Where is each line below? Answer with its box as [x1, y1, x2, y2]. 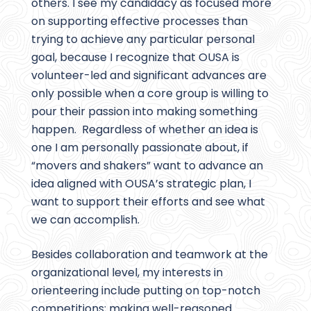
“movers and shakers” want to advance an [31, 158, 263, 174]
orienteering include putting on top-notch [31, 283, 260, 299]
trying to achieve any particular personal [31, 31, 255, 48]
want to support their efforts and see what [31, 194, 265, 210]
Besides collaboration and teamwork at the [31, 246, 268, 263]
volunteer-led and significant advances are [31, 67, 267, 84]
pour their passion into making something [31, 103, 258, 120]
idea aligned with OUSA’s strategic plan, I [31, 176, 251, 192]
